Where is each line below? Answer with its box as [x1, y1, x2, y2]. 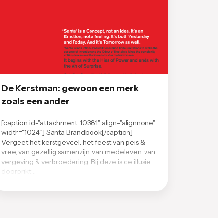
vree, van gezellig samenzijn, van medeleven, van [1, 147, 155, 156]
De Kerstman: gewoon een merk [1, 82, 139, 93]
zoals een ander [1, 95, 70, 107]
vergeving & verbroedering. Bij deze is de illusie [1, 157, 151, 166]
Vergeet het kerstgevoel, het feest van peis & [1, 137, 145, 146]
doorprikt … [1, 166, 37, 176]
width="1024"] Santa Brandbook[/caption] [1, 127, 133, 137]
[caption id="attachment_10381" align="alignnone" [1, 118, 155, 127]
